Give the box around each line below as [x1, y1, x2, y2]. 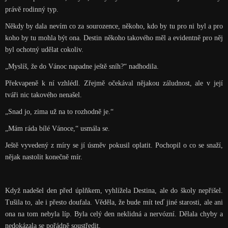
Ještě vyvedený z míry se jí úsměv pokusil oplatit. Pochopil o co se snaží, [5, 141, 223, 149]
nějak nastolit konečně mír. [5, 153, 82, 161]
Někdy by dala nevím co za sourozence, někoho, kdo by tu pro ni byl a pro [5, 22, 223, 30]
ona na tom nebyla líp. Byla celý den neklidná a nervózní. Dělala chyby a [5, 210, 223, 218]
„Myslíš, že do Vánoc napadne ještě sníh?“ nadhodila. [5, 63, 159, 70]
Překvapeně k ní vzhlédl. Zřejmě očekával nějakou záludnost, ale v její [5, 79, 223, 87]
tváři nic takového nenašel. [5, 91, 82, 99]
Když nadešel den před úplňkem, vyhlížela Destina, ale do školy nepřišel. [5, 187, 223, 194]
